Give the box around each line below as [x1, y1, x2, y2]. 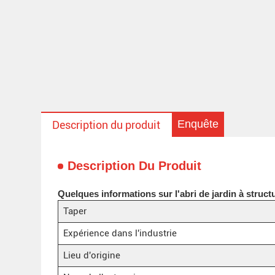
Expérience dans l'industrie [63, 227, 177, 239]
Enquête [177, 117, 219, 130]
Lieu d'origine [63, 249, 120, 261]
